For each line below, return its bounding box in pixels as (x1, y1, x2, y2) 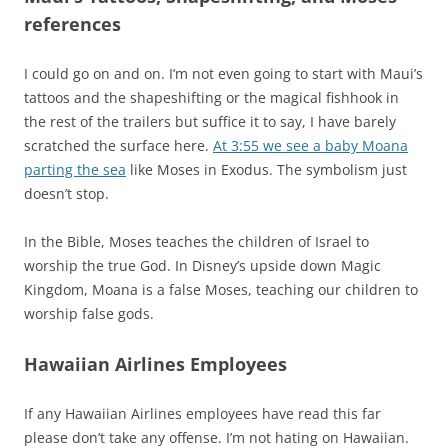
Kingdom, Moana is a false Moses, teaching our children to (24, 279, 418, 299)
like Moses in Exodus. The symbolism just (126, 159, 407, 179)
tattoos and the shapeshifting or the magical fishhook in (24, 87, 399, 107)
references (24, 11, 121, 36)
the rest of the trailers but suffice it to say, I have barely (24, 111, 396, 131)
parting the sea (24, 159, 126, 179)
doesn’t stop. (24, 183, 109, 203)
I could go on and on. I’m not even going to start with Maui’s (24, 63, 423, 83)
